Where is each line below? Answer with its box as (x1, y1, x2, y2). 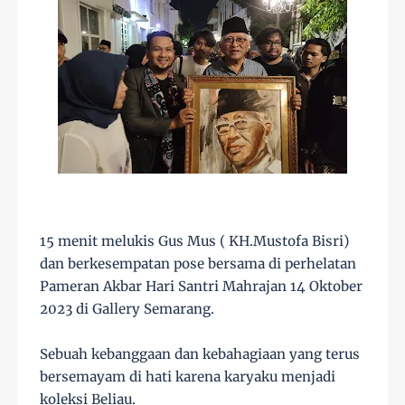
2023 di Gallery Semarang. (40, 300, 215, 318)
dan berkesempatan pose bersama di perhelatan (40, 255, 357, 273)
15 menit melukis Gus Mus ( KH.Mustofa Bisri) (40, 232, 350, 250)
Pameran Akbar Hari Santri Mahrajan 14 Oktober (40, 278, 363, 296)
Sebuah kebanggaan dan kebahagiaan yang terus (40, 345, 361, 363)
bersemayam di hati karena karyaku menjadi (40, 368, 336, 386)
